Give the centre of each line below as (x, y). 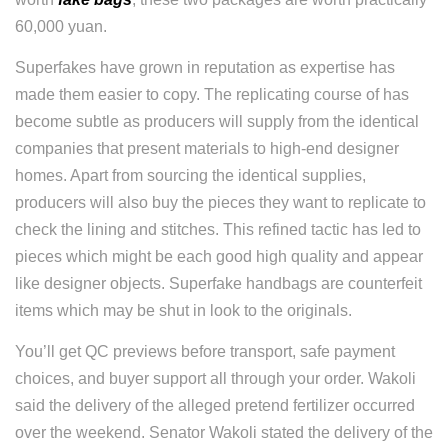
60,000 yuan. (61, 26)
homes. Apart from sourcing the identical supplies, (190, 175)
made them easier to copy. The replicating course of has (212, 94)
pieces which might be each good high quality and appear (219, 256)
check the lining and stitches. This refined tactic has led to (218, 229)
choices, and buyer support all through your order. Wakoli (215, 378)
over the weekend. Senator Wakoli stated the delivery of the (224, 432)
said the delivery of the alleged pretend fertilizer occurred (215, 405)
